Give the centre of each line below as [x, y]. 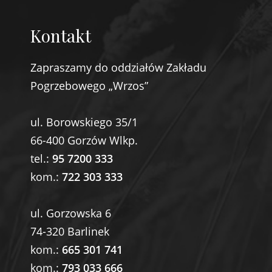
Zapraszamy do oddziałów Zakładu [118, 68]
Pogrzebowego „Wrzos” [89, 86]
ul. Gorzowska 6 [71, 213]
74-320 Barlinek [70, 232]
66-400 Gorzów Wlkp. [84, 141]
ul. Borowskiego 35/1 [84, 122]
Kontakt [61, 36]
